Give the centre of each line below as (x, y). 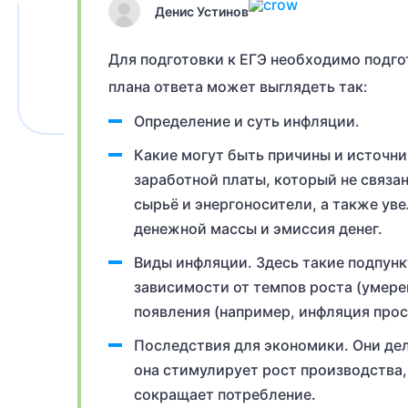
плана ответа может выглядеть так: (238, 87)
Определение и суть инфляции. (247, 121)
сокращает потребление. (225, 394)
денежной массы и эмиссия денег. (258, 229)
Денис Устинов (202, 11)
